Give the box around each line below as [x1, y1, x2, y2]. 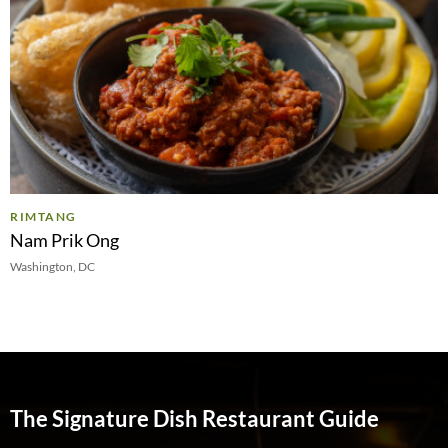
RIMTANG [10, 208, 77, 224]
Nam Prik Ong [10, 228, 119, 251]
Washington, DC [10, 258, 95, 274]
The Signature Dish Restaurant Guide [10, 404, 379, 432]
